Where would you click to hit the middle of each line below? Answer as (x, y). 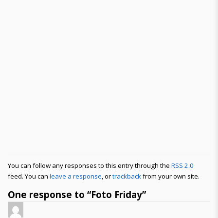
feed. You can (29, 176)
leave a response (76, 176)
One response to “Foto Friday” (77, 194)
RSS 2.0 (182, 165)
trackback (127, 176)
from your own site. (170, 176)
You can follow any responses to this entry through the (90, 165)
